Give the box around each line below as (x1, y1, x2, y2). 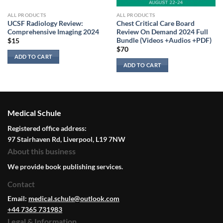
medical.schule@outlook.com (28, 194, 119, 203)
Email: (7, 194, 28, 203)
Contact (7, 179, 35, 189)
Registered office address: (7, 123, 87, 132)
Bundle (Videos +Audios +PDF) (116, 36, 212, 44)
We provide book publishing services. (7, 162, 123, 171)
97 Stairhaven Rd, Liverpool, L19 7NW (7, 134, 125, 143)
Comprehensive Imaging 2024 (7, 27, 99, 36)
